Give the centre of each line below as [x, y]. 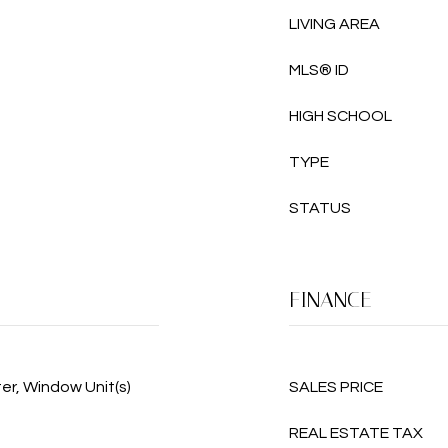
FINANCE [330, 300]
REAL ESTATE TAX [356, 433]
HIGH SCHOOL [340, 116]
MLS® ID [319, 70]
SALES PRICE [336, 387]
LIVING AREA [334, 24]
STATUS [320, 208]
